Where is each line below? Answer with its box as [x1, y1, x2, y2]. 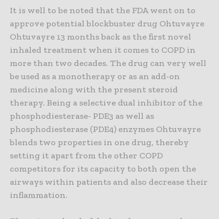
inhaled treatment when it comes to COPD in [10, 44, 196, 55]
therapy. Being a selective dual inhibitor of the [10, 97, 202, 108]
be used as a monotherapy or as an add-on [10, 70, 180, 82]
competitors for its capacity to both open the [10, 163, 196, 174]
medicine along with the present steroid [10, 84, 178, 95]
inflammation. [10, 189, 67, 200]
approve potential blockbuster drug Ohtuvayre [10, 18, 204, 29]
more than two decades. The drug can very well [10, 57, 206, 68]
